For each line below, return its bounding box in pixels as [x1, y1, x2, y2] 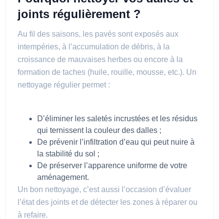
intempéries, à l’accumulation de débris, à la [18, 43, 170, 51]
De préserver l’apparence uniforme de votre [37, 161, 187, 170]
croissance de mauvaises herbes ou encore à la [18, 55, 183, 64]
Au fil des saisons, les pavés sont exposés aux [18, 30, 178, 38]
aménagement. [37, 173, 89, 181]
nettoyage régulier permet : [18, 81, 110, 89]
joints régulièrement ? [18, 7, 141, 21]
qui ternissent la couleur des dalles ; [37, 126, 161, 134]
